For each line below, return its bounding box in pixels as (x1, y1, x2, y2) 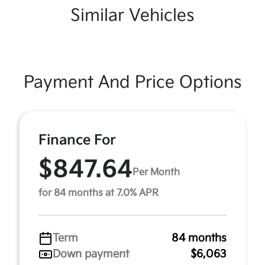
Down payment (53, 248, 129, 260)
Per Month (132, 166, 180, 178)
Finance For (38, 132, 116, 148)
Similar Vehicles (70, 6, 195, 25)
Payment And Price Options (23, 73, 242, 92)
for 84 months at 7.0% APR (38, 188, 159, 199)
